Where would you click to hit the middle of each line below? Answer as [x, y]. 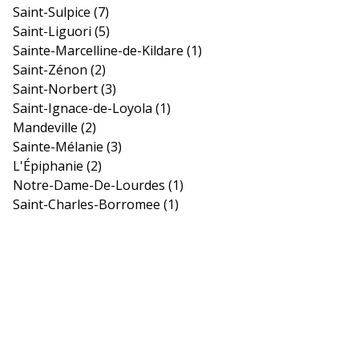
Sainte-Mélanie [59, 146]
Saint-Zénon [51, 69]
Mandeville [46, 127]
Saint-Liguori [53, 31]
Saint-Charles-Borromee [88, 204]
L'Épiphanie [49, 165]
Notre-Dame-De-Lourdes [90, 185]
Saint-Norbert [56, 89]
